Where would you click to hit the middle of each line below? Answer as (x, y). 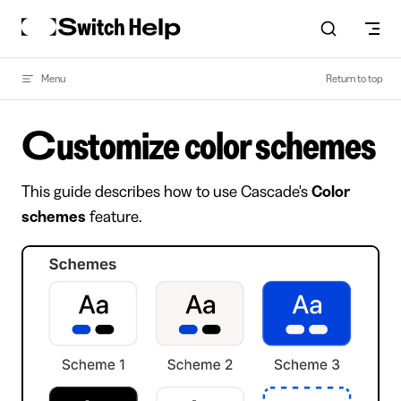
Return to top (354, 79)
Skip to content (58, 22)
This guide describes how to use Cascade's (166, 192)
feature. (114, 217)
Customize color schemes (216, 147)
